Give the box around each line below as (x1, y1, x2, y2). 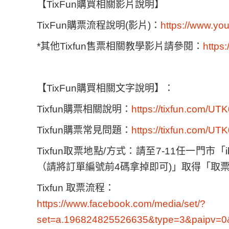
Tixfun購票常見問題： (37, 125, 131, 135)
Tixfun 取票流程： (37, 182, 114, 193)
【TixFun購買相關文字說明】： (37, 83, 174, 94)
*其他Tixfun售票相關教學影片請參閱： (37, 41, 203, 52)
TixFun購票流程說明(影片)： (37, 20, 161, 31)
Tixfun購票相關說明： (37, 104, 131, 114)
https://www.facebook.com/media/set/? (37, 198, 205, 209)
